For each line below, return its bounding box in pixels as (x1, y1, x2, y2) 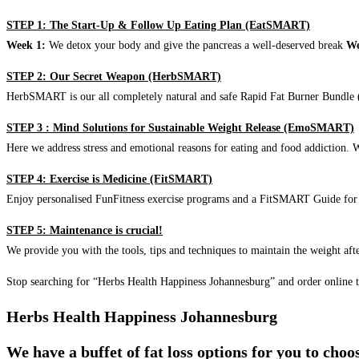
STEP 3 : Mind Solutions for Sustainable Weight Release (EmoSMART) (6, 122, 354, 135)
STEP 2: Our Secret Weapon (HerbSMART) (6, 71, 221, 83)
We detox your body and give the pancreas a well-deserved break (46, 39, 346, 52)
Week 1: (6, 39, 46, 52)
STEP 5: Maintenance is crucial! (6, 224, 163, 237)
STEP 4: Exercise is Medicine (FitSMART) (6, 173, 212, 186)
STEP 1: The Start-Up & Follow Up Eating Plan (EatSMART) (6, 19, 310, 32)
